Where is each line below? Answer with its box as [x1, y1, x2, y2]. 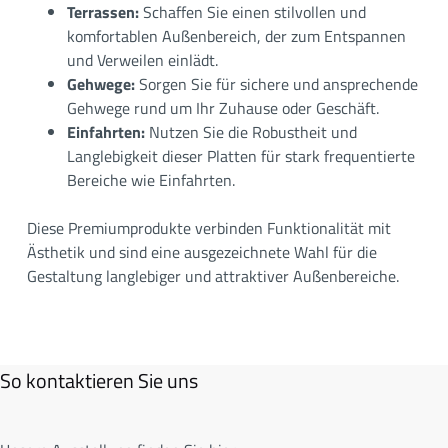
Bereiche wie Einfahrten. [66, 167, 235, 192]
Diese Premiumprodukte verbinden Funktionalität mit [26, 215, 391, 240]
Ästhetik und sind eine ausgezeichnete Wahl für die [26, 239, 377, 264]
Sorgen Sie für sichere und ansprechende [134, 71, 418, 96]
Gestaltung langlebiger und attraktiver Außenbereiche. [26, 263, 399, 288]
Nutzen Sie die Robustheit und [144, 119, 357, 144]
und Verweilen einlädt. [66, 47, 218, 72]
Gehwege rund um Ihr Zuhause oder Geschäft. [66, 95, 379, 120]
